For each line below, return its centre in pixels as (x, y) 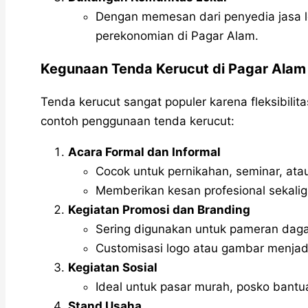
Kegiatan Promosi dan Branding (159, 210)
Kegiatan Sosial (113, 268)
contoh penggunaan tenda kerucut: (137, 121)
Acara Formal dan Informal (144, 152)
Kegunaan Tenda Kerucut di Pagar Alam (173, 69)
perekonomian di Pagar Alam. (177, 36)
